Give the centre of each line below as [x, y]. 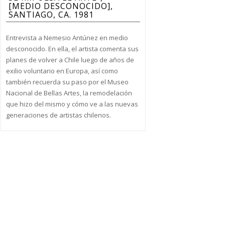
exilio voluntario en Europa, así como [62, 71]
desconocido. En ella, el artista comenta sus [72, 48]
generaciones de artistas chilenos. [58, 115]
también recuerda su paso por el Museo [67, 82]
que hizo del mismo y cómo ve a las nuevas [72, 104]
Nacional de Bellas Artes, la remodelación [69, 93]
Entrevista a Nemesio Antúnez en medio [67, 37]
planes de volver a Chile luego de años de [70, 60]
